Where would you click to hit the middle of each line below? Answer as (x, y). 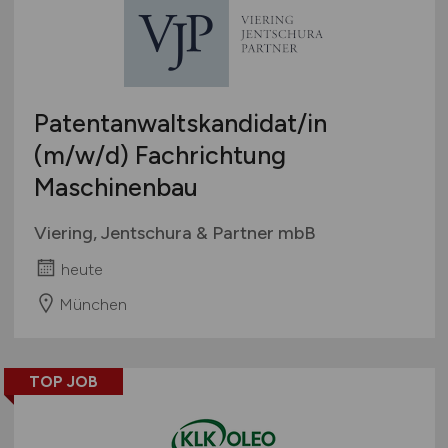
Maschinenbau (115, 186)
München (92, 304)
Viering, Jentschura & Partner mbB (174, 232)
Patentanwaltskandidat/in (180, 122)
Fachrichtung (207, 154)
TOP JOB (63, 382)
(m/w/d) (81, 154)
